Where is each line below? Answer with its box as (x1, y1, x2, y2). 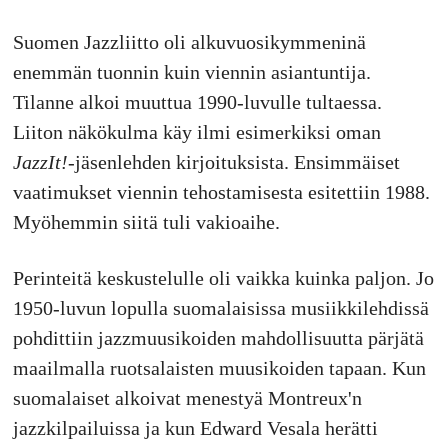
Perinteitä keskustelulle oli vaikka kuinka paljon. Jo (12, 267, 434, 290)
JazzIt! (12, 151, 68, 174)
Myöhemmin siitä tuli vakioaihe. (12, 211, 280, 234)
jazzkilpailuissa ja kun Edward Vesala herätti (12, 417, 378, 440)
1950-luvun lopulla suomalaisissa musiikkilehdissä (12, 297, 429, 320)
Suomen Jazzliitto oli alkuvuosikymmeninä (12, 31, 366, 54)
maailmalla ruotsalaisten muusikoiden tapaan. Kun (12, 357, 426, 380)
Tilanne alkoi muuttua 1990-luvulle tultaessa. (12, 91, 382, 114)
